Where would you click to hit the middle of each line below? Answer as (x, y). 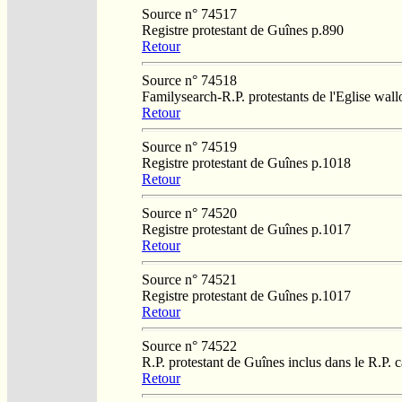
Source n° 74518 (189, 80)
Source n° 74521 (189, 279)
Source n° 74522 (189, 345)
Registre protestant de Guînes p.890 (243, 30)
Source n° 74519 (189, 146)
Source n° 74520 (189, 213)
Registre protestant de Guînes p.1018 (246, 162)
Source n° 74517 (189, 13)
